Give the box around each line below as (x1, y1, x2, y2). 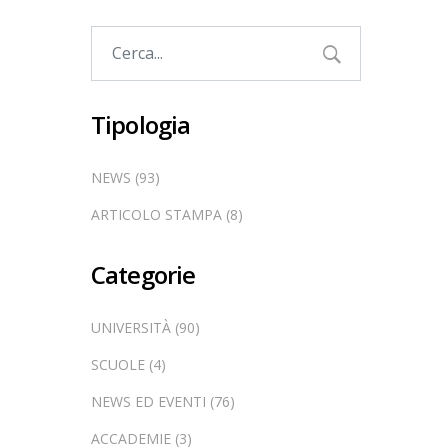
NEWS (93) (91, 168, 160, 187)
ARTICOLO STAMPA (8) (91, 205, 243, 224)
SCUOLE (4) (91, 355, 166, 374)
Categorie (91, 258, 196, 291)
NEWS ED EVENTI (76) (91, 392, 235, 411)
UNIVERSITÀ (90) (91, 318, 200, 337)
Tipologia (91, 108, 191, 141)
